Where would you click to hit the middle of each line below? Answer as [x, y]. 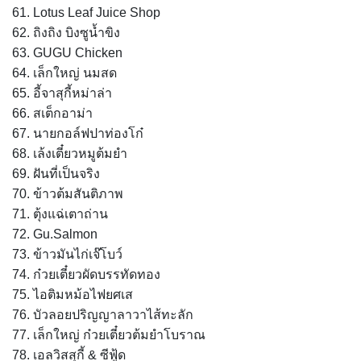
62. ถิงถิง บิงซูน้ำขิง [66, 32]
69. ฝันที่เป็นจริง [56, 173]
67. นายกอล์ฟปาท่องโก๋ [78, 133]
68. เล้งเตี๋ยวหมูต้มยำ [70, 153]
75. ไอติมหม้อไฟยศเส [73, 294]
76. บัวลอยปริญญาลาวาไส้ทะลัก [103, 314]
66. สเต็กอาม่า [52, 113]
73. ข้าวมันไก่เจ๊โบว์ [67, 254]
